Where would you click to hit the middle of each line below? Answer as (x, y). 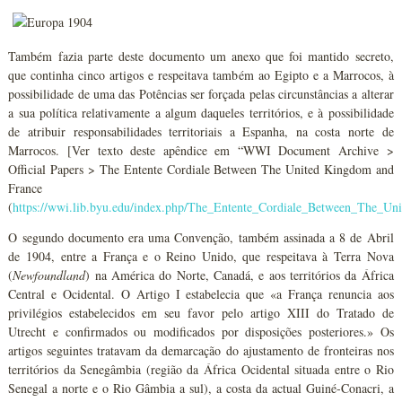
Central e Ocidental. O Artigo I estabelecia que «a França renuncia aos (201, 294)
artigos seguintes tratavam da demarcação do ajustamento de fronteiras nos (201, 351)
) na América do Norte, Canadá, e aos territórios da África (240, 275)
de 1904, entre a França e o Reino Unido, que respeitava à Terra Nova (201, 257)
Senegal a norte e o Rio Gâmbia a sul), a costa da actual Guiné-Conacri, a (201, 389)
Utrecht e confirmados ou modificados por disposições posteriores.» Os (201, 332)
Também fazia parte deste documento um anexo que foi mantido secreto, (201, 57)
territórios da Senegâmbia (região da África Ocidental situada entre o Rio (201, 370)
